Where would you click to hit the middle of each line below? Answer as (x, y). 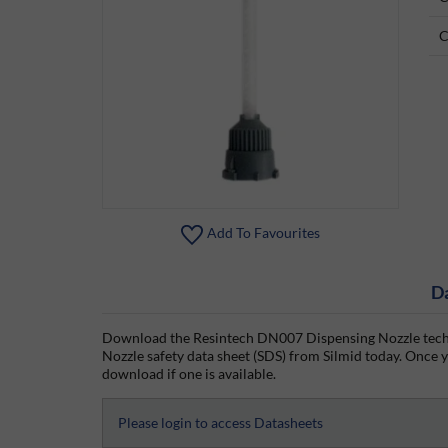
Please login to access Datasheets (220, 422)
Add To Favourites (263, 233)
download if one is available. (189, 373)
